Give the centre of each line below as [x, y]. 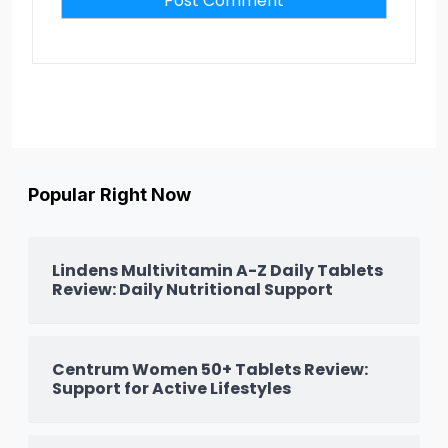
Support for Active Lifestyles [171, 388]
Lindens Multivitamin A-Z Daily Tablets [217, 270]
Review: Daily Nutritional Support [192, 289]
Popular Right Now [109, 194]
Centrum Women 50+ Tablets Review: [210, 369]
